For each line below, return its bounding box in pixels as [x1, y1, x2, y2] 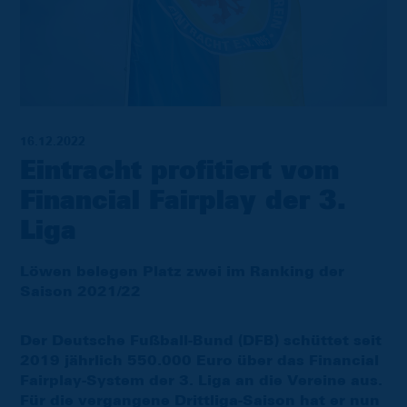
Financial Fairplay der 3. [20, 188, 346, 214]
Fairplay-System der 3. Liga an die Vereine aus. [20, 372, 382, 388]
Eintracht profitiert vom [20, 158, 339, 184]
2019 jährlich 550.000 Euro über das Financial [20, 352, 379, 368]
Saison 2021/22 [20, 283, 141, 299]
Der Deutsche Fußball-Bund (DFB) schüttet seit [20, 333, 382, 348]
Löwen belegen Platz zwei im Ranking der [20, 263, 344, 279]
